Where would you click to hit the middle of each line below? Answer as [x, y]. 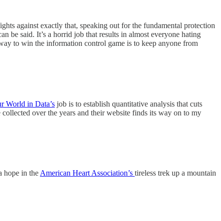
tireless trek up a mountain [175, 173]
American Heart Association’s [87, 173]
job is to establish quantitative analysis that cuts [129, 104]
